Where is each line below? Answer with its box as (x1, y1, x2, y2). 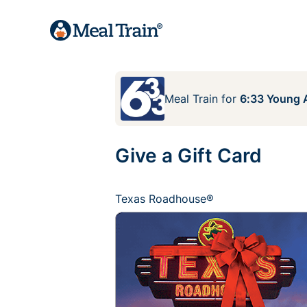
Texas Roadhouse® (115, 192, 214, 206)
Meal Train (164, 92, 218, 106)
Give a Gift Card (115, 144, 262, 167)
